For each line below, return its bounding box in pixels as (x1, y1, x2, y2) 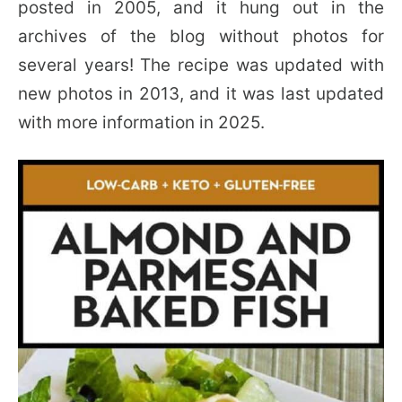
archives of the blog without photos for (18, 25, 384, 47)
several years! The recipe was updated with (18, 54, 384, 75)
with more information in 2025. (18, 111, 265, 133)
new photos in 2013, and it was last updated (18, 83, 384, 104)
